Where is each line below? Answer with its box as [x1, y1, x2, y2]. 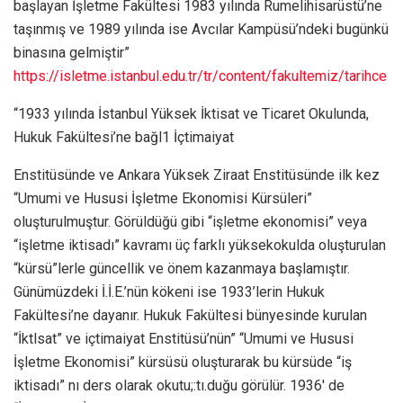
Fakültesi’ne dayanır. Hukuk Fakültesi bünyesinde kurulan [13, 306, 367, 324]
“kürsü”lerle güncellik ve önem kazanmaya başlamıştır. [13, 259, 350, 277]
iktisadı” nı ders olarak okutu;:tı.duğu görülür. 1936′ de [13, 376, 345, 394]
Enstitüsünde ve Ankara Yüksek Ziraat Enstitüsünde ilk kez [13, 166, 380, 184]
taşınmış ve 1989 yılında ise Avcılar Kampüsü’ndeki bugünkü [13, 20, 389, 38]
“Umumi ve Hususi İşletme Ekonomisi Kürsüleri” [13, 189, 312, 207]
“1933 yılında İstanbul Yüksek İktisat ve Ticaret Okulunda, [13, 104, 369, 122]
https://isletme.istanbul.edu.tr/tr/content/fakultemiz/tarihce [13, 67, 387, 85]
